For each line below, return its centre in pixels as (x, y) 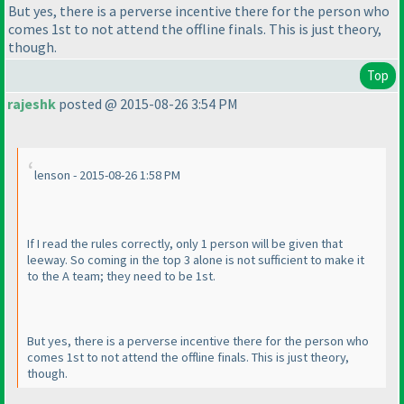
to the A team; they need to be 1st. (121, 276)
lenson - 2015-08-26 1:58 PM (107, 175)
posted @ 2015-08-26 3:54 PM (147, 104)
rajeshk (32, 104)
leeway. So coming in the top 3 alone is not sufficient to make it (196, 260)
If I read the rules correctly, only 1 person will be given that (185, 244)
